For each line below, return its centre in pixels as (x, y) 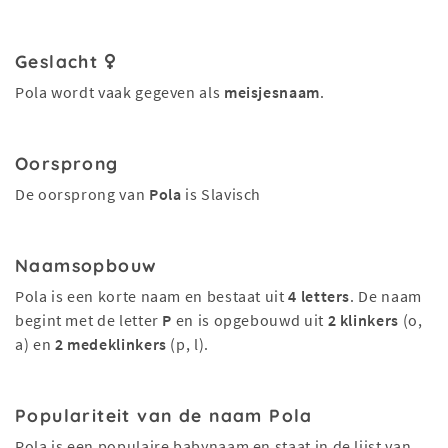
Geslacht (60, 61)
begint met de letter (89, 320)
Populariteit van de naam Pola (164, 415)
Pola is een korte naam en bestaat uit (152, 296)
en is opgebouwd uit (250, 320)
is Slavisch (221, 194)
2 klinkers (363, 320)
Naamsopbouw (86, 265)
